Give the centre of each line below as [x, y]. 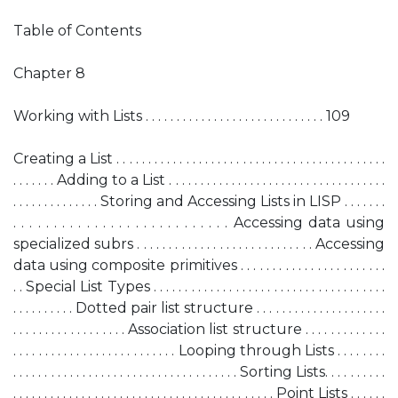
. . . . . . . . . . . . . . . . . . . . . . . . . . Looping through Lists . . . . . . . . [199, 350]
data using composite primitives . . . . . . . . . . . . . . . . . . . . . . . [199, 265]
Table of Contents [77, 31]
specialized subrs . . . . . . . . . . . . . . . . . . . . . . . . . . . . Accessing [199, 244]
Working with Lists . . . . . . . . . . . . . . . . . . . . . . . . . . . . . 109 [182, 116]
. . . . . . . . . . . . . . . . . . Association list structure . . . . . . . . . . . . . [199, 329]
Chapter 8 [49, 73]
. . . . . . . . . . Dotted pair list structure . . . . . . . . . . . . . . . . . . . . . [199, 308]
